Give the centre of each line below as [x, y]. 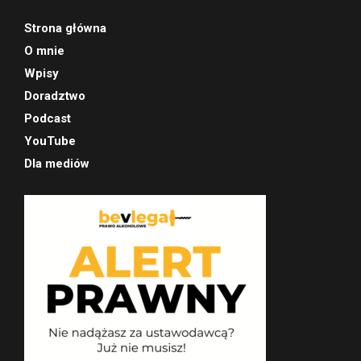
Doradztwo [55, 95]
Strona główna [65, 28]
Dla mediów [57, 163]
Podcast [48, 118]
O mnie [44, 50]
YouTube [50, 141]
